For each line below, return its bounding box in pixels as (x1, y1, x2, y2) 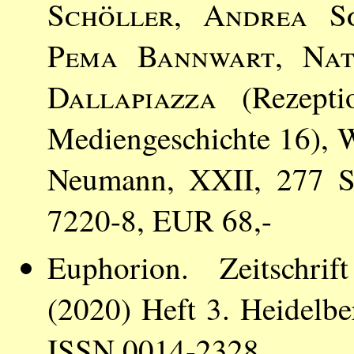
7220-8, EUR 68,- (47, 198, 272, 240)
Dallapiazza (47, 75, 217, 117)
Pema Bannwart (47, 34, 275, 76)
